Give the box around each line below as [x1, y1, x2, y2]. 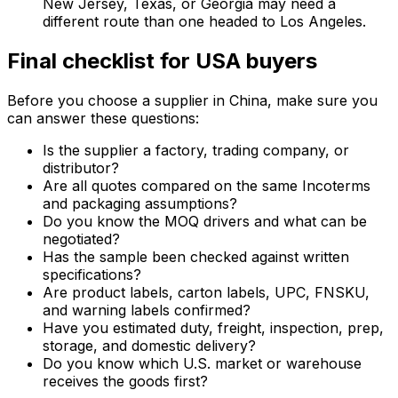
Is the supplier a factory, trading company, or [43, 141, 349, 160]
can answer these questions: [7, 109, 199, 128]
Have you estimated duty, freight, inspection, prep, [43, 319, 384, 338]
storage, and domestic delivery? [43, 337, 256, 355]
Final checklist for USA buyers [7, 48, 317, 75]
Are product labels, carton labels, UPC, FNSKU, [43, 283, 370, 302]
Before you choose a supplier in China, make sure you [7, 92, 378, 110]
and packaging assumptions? [43, 195, 237, 213]
